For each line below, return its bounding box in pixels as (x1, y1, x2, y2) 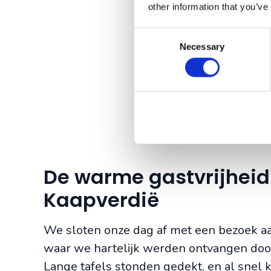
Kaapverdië (44, 186, 159, 214)
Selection (134, 44, 171, 54)
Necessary (180, 41, 224, 52)
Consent (134, 29, 168, 40)
